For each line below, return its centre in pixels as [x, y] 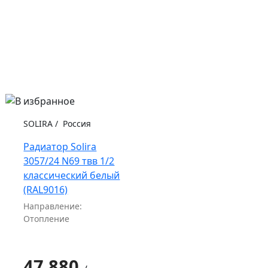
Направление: [53, 206]
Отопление [47, 218]
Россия [76, 123]
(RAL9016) [46, 189]
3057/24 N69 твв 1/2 [69, 161]
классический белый [72, 175]
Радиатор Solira [60, 146]
